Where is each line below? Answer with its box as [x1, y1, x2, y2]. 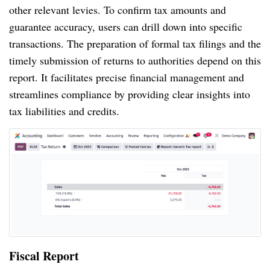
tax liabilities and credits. [9, 104, 119, 119]
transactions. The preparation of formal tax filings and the [9, 36, 261, 51]
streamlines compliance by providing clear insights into [9, 87, 250, 102]
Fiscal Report [9, 246, 79, 265]
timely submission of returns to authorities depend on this [9, 53, 261, 68]
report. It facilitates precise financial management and [9, 70, 244, 85]
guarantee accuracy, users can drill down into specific [9, 19, 242, 34]
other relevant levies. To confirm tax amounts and [9, 2, 226, 17]
